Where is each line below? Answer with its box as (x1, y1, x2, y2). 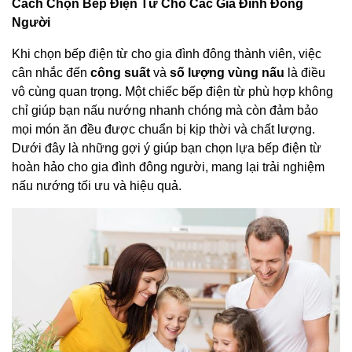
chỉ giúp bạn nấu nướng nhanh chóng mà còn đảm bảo (12, 103, 318, 117)
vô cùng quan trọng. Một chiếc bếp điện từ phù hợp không (12, 84, 333, 98)
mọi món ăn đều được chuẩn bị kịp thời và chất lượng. (12, 122, 315, 136)
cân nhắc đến (12, 65, 90, 79)
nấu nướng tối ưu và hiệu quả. (12, 178, 181, 192)
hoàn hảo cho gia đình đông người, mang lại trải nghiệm (12, 159, 324, 174)
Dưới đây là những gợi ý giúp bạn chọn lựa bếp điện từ (12, 141, 321, 155)
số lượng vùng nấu (170, 65, 284, 79)
